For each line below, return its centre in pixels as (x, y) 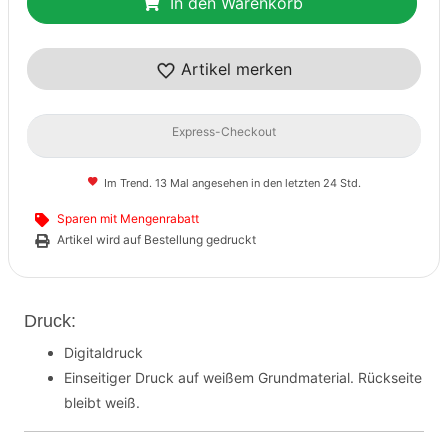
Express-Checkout (224, 131)
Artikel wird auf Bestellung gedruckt (156, 239)
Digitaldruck (103, 352)
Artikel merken (234, 69)
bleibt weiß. (102, 402)
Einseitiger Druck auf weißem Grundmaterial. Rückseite (243, 377)
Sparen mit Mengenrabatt (128, 218)
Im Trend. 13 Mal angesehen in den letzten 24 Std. (231, 183)
